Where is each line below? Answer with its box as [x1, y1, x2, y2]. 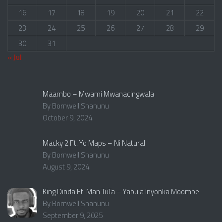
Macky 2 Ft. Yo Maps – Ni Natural [43, 137, 146, 149]
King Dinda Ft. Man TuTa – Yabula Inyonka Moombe [43, 185, 200, 197]
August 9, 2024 [43, 161, 90, 172]
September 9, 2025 [43, 209, 103, 221]
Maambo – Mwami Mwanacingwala [43, 88, 155, 100]
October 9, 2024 [43, 112, 93, 124]
